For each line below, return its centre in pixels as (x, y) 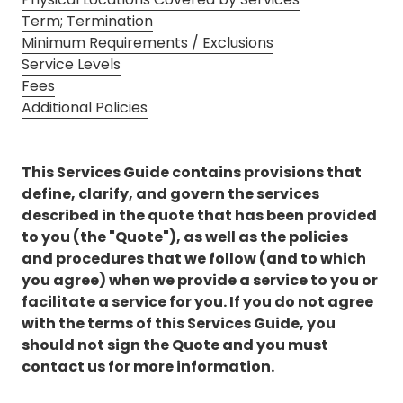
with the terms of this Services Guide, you (179, 324)
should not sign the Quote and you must (175, 345)
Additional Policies (85, 108)
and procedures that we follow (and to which (194, 259)
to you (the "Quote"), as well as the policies (185, 237)
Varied (164, 99)
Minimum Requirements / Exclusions (148, 43)
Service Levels (71, 65)
